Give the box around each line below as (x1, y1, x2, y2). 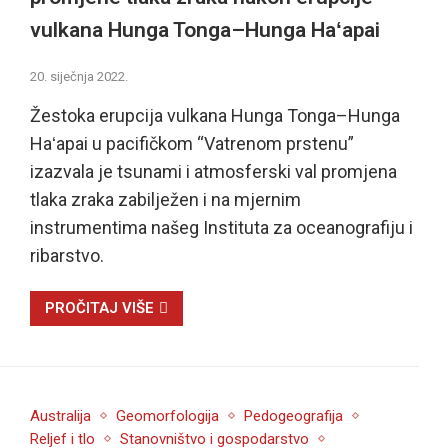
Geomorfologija (115, 406, 219, 425)
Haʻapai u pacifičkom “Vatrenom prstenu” (29, 132, 354, 154)
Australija (29, 406, 91, 425)
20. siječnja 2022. (29, 68, 128, 84)
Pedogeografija (243, 406, 343, 425)
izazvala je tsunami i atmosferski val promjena (29, 160, 397, 182)
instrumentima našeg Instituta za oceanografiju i (29, 216, 413, 238)
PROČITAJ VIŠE (44, 298, 154, 317)
